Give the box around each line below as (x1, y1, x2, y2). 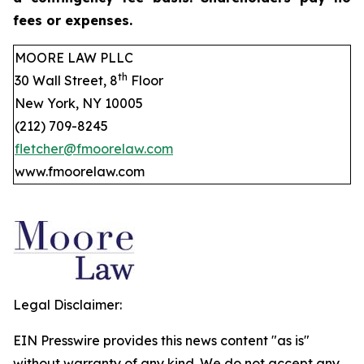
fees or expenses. (13, 12, 132, 28)
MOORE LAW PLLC (15, 50, 133, 66)
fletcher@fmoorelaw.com (15, 141, 173, 157)
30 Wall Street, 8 (15, 72, 118, 89)
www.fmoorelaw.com (15, 163, 145, 180)
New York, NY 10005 (15, 95, 143, 111)
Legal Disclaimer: (13, 297, 122, 313)
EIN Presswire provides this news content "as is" (13, 332, 310, 349)
